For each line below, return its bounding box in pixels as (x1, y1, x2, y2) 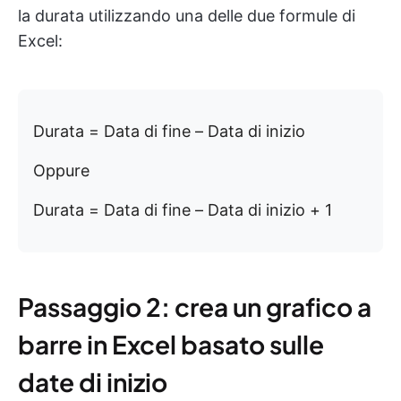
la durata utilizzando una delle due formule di (18, 6, 355, 25)
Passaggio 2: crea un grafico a (18, 291, 371, 322)
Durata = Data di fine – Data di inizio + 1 (33, 200, 332, 219)
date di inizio (18, 366, 167, 397)
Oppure (33, 161, 90, 180)
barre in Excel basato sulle (18, 328, 324, 360)
